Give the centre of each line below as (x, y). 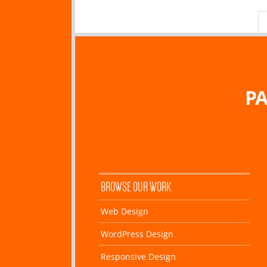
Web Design (125, 211)
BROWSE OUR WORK (136, 187)
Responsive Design (138, 256)
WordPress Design (137, 234)
